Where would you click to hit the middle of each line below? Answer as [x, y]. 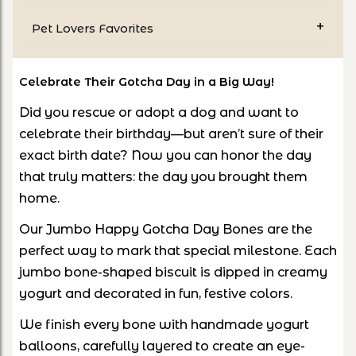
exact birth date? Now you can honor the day [165, 155]
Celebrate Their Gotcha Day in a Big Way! [147, 81]
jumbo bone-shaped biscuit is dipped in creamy [173, 272]
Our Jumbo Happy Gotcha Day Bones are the [166, 229]
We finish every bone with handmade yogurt [164, 324]
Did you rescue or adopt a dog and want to [159, 112]
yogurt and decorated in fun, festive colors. [156, 293]
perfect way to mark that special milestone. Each [178, 250]
